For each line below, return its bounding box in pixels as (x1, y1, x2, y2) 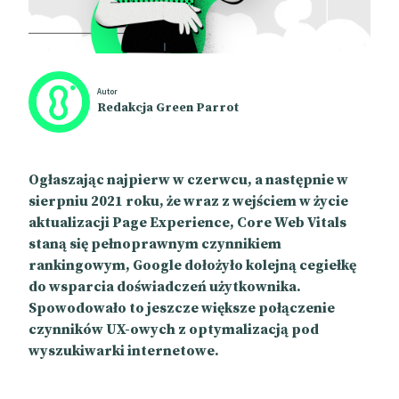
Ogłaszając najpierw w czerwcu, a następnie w (28, 171, 348, 189)
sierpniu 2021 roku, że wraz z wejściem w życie (28, 192, 348, 210)
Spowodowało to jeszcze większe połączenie (28, 299, 335, 317)
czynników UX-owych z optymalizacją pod (28, 321, 319, 338)
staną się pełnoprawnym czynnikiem (28, 235, 281, 253)
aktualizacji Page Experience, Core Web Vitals (28, 214, 346, 232)
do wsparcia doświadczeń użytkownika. (28, 278, 301, 296)
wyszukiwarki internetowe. (28, 342, 219, 360)
